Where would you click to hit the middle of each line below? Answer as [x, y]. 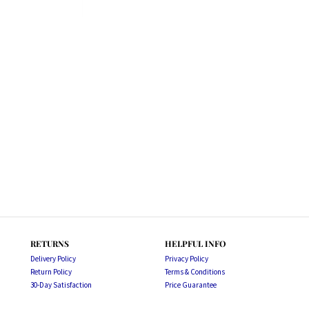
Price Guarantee [191, 285]
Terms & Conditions [195, 272]
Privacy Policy [187, 259]
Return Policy [51, 272]
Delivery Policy [53, 259]
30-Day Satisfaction [61, 285]
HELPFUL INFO [196, 243]
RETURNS [50, 243]
